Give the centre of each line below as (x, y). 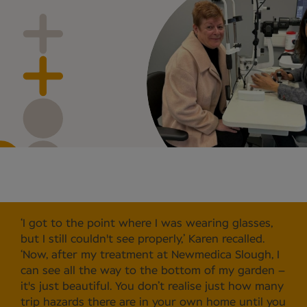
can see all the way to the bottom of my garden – (153, 271)
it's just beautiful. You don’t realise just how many (152, 287)
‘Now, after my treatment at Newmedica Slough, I (150, 255)
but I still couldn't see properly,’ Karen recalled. (143, 240)
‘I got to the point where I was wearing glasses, (147, 224)
